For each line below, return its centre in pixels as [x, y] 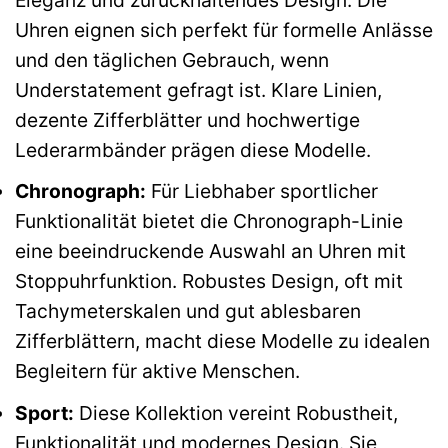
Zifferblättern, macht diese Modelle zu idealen [222, 341]
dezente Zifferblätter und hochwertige [187, 119]
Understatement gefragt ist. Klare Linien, [198, 89]
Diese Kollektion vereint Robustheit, [236, 412]
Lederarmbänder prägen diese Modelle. [193, 149]
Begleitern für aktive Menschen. [157, 371]
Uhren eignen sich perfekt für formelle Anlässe [224, 29]
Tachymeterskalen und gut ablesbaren [188, 311]
